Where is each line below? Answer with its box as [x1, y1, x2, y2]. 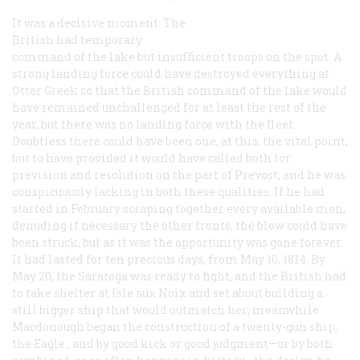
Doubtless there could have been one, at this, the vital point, [12, 133, 348, 149]
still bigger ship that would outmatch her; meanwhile [12, 301, 319, 317]
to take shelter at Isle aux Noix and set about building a [12, 284, 323, 301]
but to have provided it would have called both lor [12, 149, 291, 166]
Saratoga [78, 268, 128, 284]
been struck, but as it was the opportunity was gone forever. [12, 234, 343, 250]
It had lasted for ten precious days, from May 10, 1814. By [12, 251, 325, 267]
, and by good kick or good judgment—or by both [65, 335, 333, 351]
